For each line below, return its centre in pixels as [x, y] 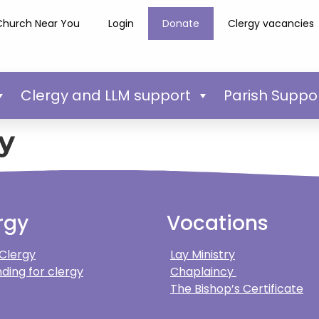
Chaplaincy [203, 271]
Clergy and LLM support [105, 95]
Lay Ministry [203, 254]
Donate [181, 23]
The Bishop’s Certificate [237, 288]
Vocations [218, 223]
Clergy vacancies [271, 23]
